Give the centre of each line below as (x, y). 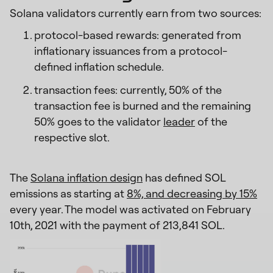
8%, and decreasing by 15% (192, 193)
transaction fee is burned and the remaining (143, 105)
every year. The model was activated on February (130, 209)
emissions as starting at (68, 193)
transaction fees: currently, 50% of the (128, 90)
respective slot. (72, 137)
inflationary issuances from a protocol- (131, 51)
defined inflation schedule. (99, 66)
